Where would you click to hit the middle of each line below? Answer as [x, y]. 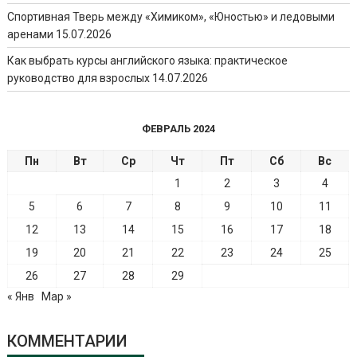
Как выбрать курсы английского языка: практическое [148, 61]
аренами [31, 35]
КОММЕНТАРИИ [68, 341]
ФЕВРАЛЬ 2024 [178, 129]
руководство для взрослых [79, 78]
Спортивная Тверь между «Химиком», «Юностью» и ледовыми [171, 17]
